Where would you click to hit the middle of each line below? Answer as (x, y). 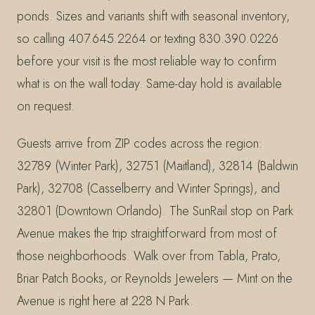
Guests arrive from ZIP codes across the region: (140, 144)
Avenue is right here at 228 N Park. (105, 301)
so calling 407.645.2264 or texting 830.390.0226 (148, 38)
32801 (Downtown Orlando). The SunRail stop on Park (155, 211)
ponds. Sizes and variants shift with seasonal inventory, (153, 16)
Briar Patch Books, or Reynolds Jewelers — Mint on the (155, 279)
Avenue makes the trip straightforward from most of (147, 234)
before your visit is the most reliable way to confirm (147, 61)
